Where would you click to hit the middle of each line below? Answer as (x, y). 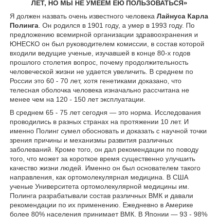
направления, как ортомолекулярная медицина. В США (99, 177)
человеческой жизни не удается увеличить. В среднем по (101, 72)
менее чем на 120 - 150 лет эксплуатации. (78, 99)
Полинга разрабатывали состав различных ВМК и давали (101, 196)
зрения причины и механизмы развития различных (91, 140)
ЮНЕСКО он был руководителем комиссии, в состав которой (107, 44)
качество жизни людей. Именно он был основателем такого (105, 168)
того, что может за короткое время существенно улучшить (102, 159)
